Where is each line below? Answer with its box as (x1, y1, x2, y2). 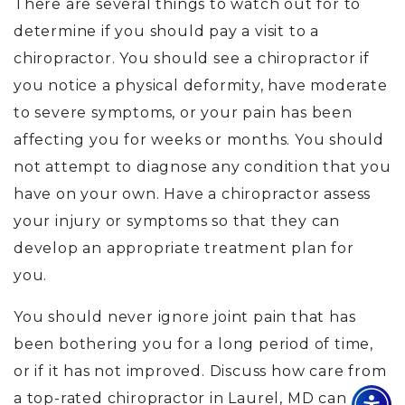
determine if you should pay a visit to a (14, 23, 319, 41)
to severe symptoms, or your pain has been (14, 104, 353, 122)
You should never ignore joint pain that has (14, 308, 356, 326)
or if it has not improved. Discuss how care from (14, 363, 387, 381)
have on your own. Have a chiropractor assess (14, 185, 372, 203)
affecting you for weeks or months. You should (14, 131, 384, 149)
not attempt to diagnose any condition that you (14, 158, 391, 176)
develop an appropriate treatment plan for (14, 240, 354, 258)
